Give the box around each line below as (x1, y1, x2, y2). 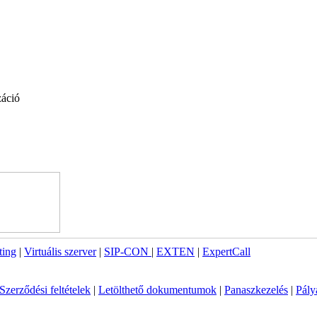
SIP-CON (104, 246, 151, 258)
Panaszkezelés (224, 284, 288, 296)
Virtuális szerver (24, 246, 96, 258)
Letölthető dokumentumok (98, 284, 217, 296)
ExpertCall (202, 246, 250, 258)
